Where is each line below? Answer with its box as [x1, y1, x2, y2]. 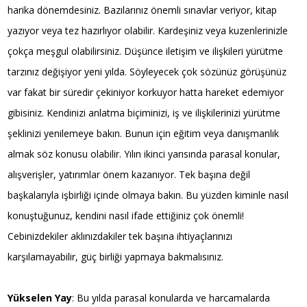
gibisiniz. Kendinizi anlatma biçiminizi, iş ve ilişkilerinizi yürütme [8, 106, 281, 119]
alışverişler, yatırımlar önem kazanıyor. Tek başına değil [8, 167, 251, 181]
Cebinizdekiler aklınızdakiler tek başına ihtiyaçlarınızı [8, 229, 233, 243]
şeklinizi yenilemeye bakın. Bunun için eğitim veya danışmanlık [8, 126, 280, 140]
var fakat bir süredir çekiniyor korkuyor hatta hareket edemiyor [8, 85, 284, 99]
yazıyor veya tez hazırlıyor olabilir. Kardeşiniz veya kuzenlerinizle [8, 23, 288, 37]
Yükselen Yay [8, 291, 73, 304]
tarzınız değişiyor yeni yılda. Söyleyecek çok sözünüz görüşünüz [8, 64, 287, 78]
